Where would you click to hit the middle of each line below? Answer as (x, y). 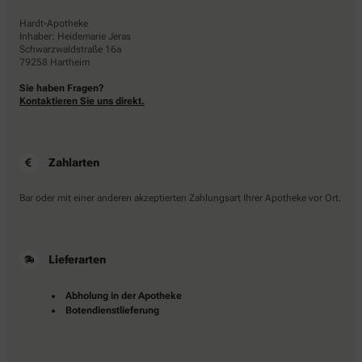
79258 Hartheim (55, 62)
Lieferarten (77, 259)
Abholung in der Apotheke (124, 295)
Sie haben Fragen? (62, 88)
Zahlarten (74, 162)
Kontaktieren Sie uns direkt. (82, 101)
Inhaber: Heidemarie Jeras (75, 36)
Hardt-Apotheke (54, 23)
